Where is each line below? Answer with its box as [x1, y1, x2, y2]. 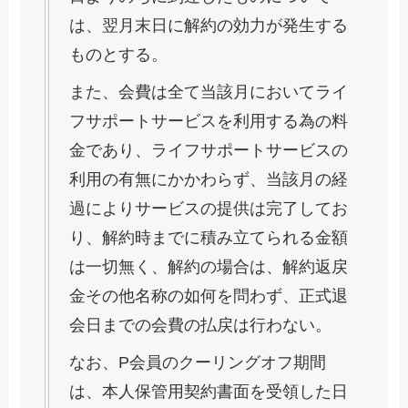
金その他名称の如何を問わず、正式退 [69, 287, 349, 306]
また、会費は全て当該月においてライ [69, 83, 349, 102]
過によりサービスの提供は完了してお [69, 199, 349, 219]
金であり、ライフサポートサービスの [69, 141, 349, 160]
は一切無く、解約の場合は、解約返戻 [69, 258, 349, 277]
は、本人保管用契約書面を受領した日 [69, 382, 349, 402]
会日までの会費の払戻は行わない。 [69, 316, 332, 335]
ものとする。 [69, 46, 168, 65]
